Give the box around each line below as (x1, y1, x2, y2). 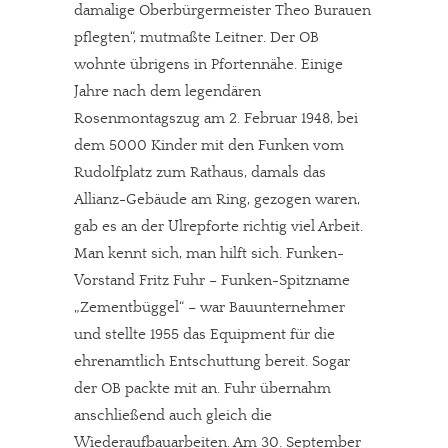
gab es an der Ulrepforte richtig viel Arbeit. (74, 218, 363, 235)
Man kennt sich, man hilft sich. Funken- (74, 245, 344, 262)
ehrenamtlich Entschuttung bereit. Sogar (74, 353, 350, 370)
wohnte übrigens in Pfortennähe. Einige (74, 56, 343, 73)
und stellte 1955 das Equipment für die (74, 326, 335, 343)
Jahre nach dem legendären (74, 83, 261, 100)
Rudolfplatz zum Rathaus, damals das (74, 164, 326, 181)
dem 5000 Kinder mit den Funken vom (74, 137, 344, 154)
